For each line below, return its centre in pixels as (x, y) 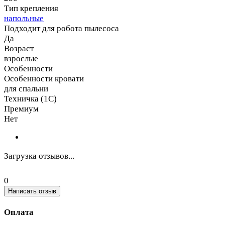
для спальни (26, 88)
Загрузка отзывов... (39, 156)
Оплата (19, 212)
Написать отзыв (32, 191)
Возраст (19, 48)
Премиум (21, 108)
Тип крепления (31, 8)
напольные (24, 18)
